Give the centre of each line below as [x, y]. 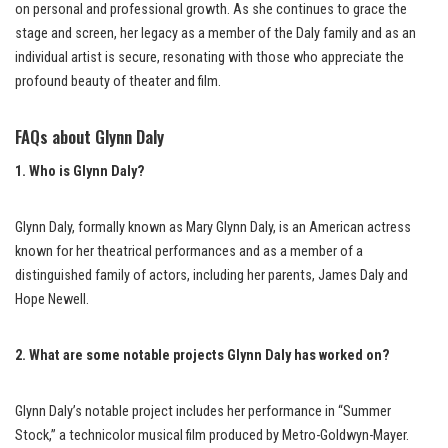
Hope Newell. [52, 300]
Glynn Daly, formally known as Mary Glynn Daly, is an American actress [213, 228]
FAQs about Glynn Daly [89, 137]
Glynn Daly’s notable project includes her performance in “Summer [203, 412]
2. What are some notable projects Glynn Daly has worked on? [202, 356]
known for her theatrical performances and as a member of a [189, 252]
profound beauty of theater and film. [118, 82]
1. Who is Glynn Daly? [80, 172]
